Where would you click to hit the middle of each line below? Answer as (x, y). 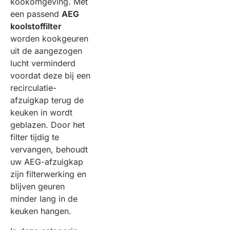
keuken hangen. (41, 211)
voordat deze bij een (50, 75)
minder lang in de (44, 199)
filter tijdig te (35, 137)
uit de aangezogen (46, 51)
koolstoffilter (36, 26)
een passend (36, 14)
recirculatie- (33, 88)
